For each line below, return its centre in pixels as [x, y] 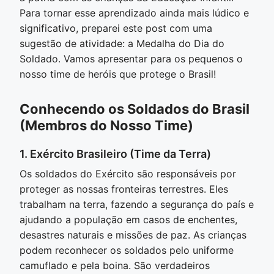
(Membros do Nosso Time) [106, 125]
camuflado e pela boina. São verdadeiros [115, 266]
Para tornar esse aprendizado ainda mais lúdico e [134, 13]
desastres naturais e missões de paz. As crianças [133, 235]
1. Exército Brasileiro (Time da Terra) [115, 154]
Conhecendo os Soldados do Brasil [135, 109]
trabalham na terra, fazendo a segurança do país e [137, 205]
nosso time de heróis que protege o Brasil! [118, 74]
